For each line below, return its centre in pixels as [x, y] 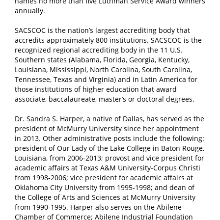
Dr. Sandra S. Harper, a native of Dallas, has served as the [110, 119]
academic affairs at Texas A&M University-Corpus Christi [108, 168]
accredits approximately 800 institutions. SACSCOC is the [108, 40]
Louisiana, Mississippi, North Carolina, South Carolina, [103, 69]
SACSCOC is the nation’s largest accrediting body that [102, 30]
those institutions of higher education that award [96, 89]
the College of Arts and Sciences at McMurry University [105, 197]
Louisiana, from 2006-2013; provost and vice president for [110, 158]
